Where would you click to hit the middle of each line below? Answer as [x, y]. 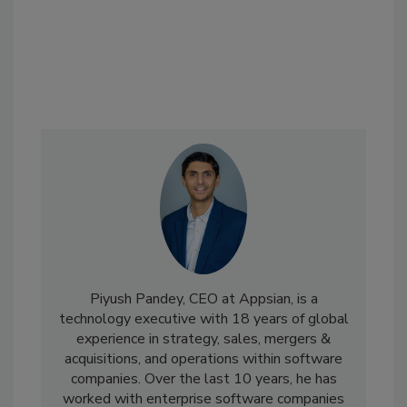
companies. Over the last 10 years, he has [203, 379]
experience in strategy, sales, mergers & [203, 339]
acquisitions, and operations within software [203, 359]
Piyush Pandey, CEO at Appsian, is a [203, 299]
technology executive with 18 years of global [203, 319]
